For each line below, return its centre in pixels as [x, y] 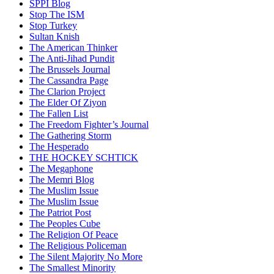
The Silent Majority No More [86, 257]
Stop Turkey [53, 26]
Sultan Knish [54, 37]
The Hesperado [59, 147]
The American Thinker [73, 48]
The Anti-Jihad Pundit [72, 59]
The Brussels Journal [70, 70]
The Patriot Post [60, 213]
